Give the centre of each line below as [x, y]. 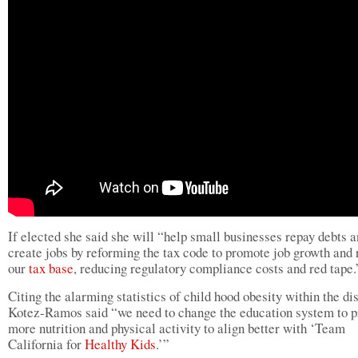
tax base [51, 268]
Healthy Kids [120, 344]
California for [46, 344]
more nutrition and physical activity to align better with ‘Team [177, 328]
